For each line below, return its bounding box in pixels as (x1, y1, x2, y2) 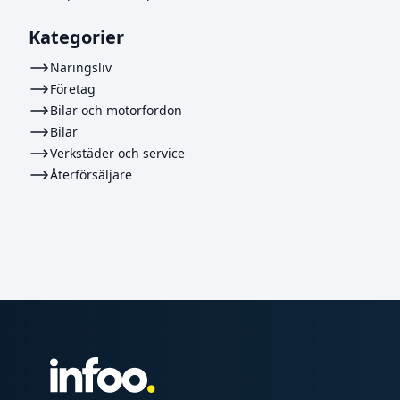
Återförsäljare (50, 166, 132, 183)
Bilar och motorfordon (50, 102, 182, 119)
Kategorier (29, 25, 124, 49)
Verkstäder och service (50, 145, 185, 162)
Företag (50, 80, 96, 97)
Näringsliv (50, 59, 112, 76)
